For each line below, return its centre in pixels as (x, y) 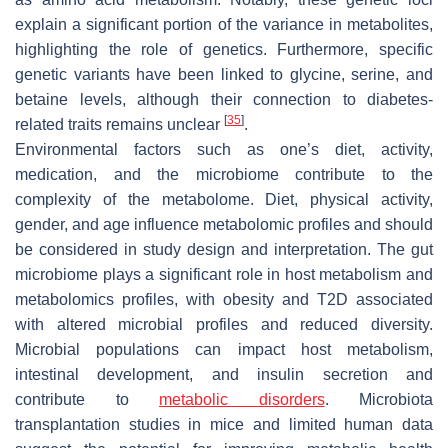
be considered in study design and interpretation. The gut (224, 249)
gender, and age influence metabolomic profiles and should (224, 224)
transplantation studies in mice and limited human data (224, 424)
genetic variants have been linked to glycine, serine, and (224, 74)
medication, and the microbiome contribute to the (224, 174)
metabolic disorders (242, 399)
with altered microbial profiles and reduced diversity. (224, 324)
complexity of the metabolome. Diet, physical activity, (224, 199)
